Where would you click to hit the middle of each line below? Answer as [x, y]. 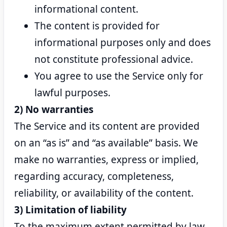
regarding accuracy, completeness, [94, 176]
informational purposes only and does [123, 43]
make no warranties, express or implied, [106, 160]
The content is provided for [97, 26]
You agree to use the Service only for [119, 76]
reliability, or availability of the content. [104, 193]
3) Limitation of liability [70, 210]
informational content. [86, 9]
